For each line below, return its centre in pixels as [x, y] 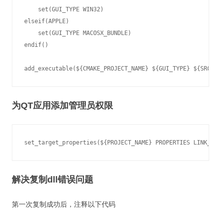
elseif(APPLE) [47, 21]
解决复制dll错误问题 [53, 180]
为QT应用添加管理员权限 [62, 106]
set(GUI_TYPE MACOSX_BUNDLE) [78, 33]
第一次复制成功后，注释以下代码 [64, 204]
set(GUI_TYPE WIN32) [64, 9]
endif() [36, 45]
